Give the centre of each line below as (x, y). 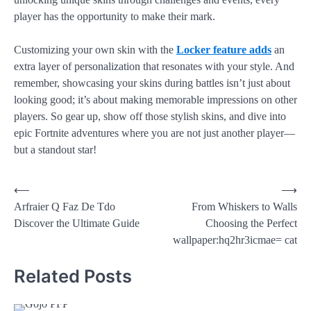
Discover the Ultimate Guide (77, 223)
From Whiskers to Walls (244, 206)
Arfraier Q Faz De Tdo (65, 206)
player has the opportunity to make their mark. (115, 16)
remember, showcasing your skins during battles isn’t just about (152, 83)
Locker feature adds (224, 49)
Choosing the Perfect (251, 223)
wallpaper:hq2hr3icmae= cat (235, 239)
